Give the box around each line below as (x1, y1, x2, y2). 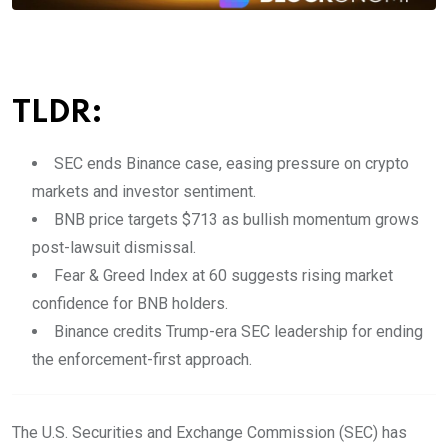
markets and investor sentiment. (32, 181, 256, 201)
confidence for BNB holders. (32, 293, 228, 313)
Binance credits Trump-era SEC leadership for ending (54, 321, 423, 341)
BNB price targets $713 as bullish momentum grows (54, 209, 419, 229)
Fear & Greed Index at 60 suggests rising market (54, 265, 393, 285)
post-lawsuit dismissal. (32, 237, 196, 257)
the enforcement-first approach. (32, 349, 252, 369)
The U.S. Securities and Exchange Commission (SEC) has (12, 422, 407, 442)
